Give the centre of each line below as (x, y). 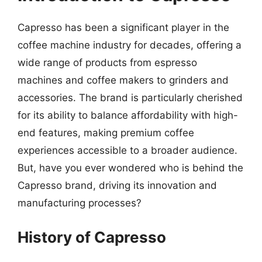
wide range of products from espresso (107, 63)
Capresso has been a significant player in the (123, 27)
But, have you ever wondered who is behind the (130, 168)
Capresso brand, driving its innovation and (117, 185)
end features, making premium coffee (106, 133)
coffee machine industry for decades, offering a (130, 45)
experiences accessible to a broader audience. (127, 150)
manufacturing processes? (80, 203)
